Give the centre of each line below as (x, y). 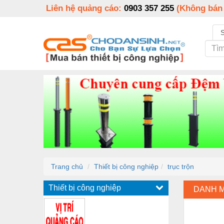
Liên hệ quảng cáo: (85, 8)
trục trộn (181, 166)
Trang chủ (67, 166)
